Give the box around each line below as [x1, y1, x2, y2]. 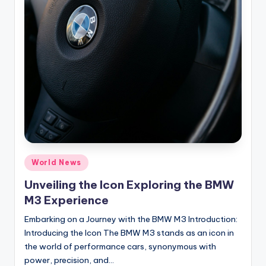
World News [31, 157, 82, 167]
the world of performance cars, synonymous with [24, 241, 216, 252]
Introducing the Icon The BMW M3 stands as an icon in [24, 227, 234, 239]
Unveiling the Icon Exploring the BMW [24, 178, 234, 192]
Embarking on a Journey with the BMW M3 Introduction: [24, 214, 237, 225]
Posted [24, 155, 51, 165]
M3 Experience [24, 193, 109, 208]
